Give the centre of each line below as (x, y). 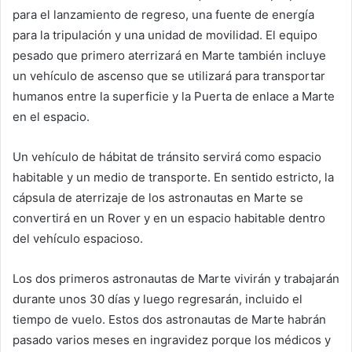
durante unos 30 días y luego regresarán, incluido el (158, 299)
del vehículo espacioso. (78, 239)
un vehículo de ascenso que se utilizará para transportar (169, 76)
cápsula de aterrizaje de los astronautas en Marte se (158, 198)
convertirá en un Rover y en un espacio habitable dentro (169, 218)
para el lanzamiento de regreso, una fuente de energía (163, 15)
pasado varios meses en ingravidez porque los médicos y (172, 340)
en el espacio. (51, 117)
